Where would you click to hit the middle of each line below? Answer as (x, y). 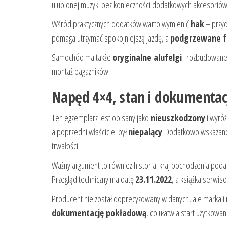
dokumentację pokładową (99, 213)
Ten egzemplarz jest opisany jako (101, 118)
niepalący (145, 132)
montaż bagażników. (81, 72)
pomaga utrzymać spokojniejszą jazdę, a (111, 38)
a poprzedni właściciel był (90, 132)
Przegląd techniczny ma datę (93, 180)
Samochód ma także (82, 58)
